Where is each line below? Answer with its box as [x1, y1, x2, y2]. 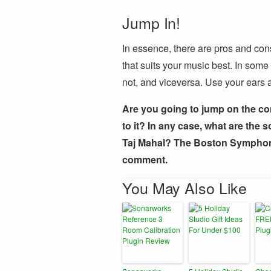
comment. [122, 152, 168, 166]
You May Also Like [122, 176, 247, 198]
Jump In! [122, 11, 181, 33]
